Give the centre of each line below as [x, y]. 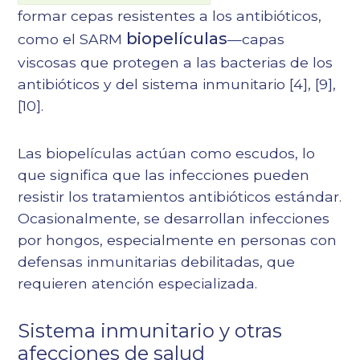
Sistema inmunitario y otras [150, 331]
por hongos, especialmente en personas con [178, 240]
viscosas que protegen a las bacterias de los [176, 63]
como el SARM [72, 39]
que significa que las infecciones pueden [164, 175]
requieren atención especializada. [138, 284]
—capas [256, 39]
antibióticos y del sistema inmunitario [154, 84]
